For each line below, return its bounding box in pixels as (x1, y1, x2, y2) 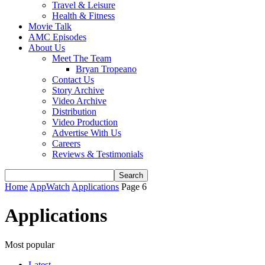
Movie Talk (28, 21, 72, 31)
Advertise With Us (52, 128, 121, 138)
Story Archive (52, 85, 104, 95)
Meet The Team (52, 53, 111, 63)
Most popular (5, 239, 54, 250)
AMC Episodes (28, 32, 86, 42)
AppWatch (30, 182, 70, 192)
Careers (52, 138, 80, 148)
